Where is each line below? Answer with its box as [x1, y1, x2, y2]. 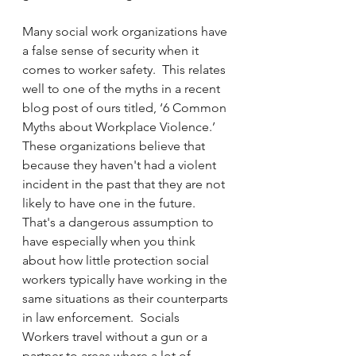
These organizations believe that [22, 138, 208, 153]
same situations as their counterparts [22, 291, 231, 306]
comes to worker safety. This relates [22, 62, 229, 77]
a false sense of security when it [22, 43, 202, 58]
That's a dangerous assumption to [22, 215, 217, 230]
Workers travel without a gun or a [22, 329, 211, 344]
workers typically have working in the [22, 272, 230, 287]
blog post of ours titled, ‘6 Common [22, 100, 230, 115]
